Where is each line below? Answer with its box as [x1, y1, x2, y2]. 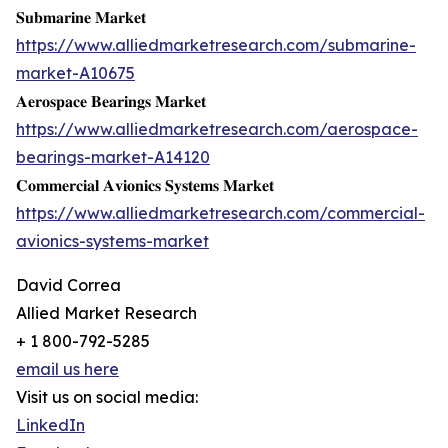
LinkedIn [16, 415, 85, 436]
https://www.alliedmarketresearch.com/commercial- [16, 203, 425, 224]
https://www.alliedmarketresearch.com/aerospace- [16, 119, 418, 140]
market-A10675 [16, 63, 135, 84]
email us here [16, 359, 119, 380]
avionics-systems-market [16, 231, 209, 252]
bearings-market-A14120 [16, 147, 210, 168]
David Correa [16, 275, 121, 296]
